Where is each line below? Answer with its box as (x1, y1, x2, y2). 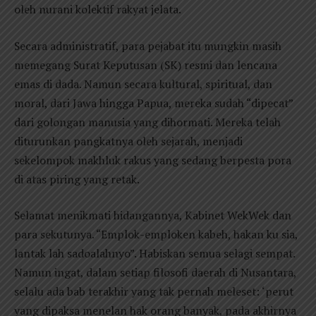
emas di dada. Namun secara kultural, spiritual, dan (14, 75, 272, 92)
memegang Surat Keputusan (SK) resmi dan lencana (14, 56, 277, 73)
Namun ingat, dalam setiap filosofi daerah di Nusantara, (14, 265, 296, 281)
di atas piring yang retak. (14, 171, 140, 187)
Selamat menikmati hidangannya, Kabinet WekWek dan (14, 207, 291, 224)
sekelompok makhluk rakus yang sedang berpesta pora (14, 152, 291, 168)
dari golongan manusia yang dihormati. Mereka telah (14, 114, 281, 130)
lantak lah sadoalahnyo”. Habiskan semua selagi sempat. (14, 245, 295, 262)
